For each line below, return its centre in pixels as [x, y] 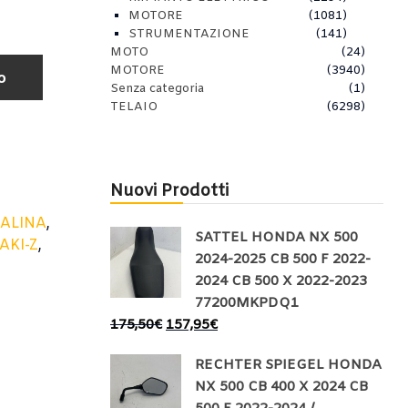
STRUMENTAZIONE [189, 34]
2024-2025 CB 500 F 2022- [283, 260]
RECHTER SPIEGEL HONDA [288, 365]
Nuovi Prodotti [169, 191]
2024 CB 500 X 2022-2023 [281, 281]
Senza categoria [157, 89]
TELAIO [134, 107]
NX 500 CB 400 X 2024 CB [281, 387]
